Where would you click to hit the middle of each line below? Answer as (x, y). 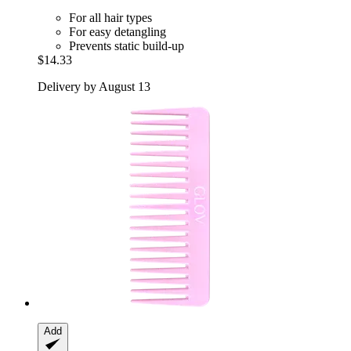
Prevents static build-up (127, 46)
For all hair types (110, 18)
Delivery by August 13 (94, 87)
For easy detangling (118, 32)
